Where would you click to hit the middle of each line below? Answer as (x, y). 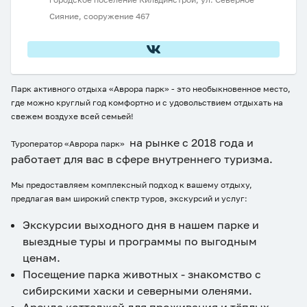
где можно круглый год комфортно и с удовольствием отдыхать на (147, 102)
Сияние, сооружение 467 (99, 16)
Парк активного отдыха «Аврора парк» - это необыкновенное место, (151, 89)
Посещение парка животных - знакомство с (142, 274)
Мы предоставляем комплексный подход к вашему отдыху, (132, 185)
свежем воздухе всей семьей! (72, 116)
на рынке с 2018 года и (190, 143)
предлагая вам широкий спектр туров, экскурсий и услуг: (129, 198)
